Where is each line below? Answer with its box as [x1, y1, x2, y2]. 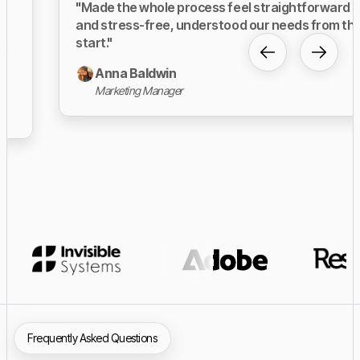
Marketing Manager [50, 83, 138, 97]
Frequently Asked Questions [27, 331, 157, 346]
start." [31, 34, 67, 51]
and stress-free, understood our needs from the [31, 16, 317, 33]
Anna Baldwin [50, 64, 132, 81]
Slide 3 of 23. [13, 151, 82, 168]
